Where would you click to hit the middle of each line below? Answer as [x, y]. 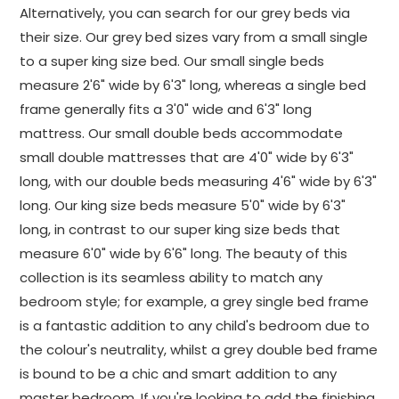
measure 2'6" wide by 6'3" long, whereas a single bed [193, 85]
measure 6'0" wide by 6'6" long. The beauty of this [183, 253]
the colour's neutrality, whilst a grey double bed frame [199, 350]
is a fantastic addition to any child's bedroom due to [195, 326]
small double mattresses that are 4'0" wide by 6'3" [187, 157]
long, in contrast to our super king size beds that [180, 229]
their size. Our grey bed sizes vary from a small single [194, 37]
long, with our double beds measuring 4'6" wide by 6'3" [198, 181]
